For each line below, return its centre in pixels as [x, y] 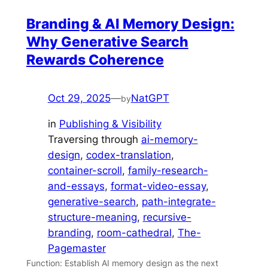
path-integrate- [179, 201]
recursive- [167, 217]
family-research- [168, 170]
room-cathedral [134, 232]
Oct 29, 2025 [79, 98]
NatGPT [150, 98]
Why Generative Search [107, 42]
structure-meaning [92, 217]
